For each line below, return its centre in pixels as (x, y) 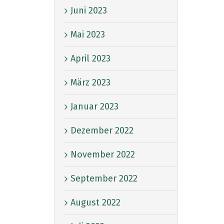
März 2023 (90, 82)
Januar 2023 (94, 106)
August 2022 (95, 202)
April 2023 (90, 58)
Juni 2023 (89, 10)
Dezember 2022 (102, 130)
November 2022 (103, 154)
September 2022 (104, 178)
